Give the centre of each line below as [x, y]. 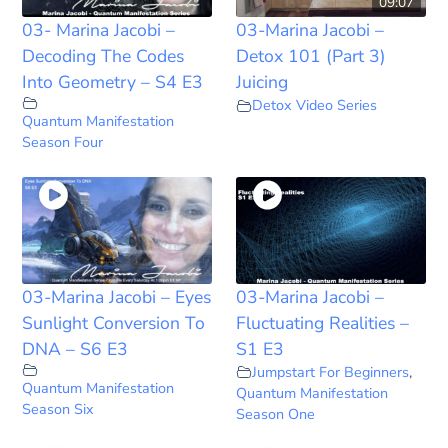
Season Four [63, 142]
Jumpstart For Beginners [330, 371]
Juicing [262, 82]
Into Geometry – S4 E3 [113, 82]
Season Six [58, 408]
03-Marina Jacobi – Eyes [117, 296]
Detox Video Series [314, 105]
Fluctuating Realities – [322, 322]
